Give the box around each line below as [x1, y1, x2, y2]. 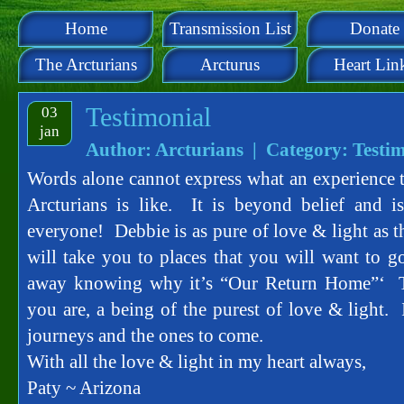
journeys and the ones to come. [27, 325, 263, 346]
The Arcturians [34, 55, 137, 74]
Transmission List [169, 19, 291, 38]
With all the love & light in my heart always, [27, 351, 366, 372]
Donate [349, 19, 399, 38]
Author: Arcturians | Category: [86, 139, 353, 161]
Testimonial [86, 102, 211, 133]
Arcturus [200, 55, 260, 74]
